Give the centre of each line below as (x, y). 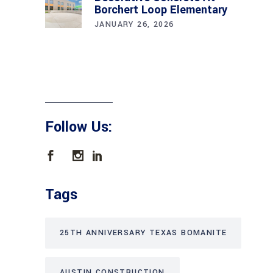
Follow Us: (79, 127)
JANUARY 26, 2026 (134, 24)
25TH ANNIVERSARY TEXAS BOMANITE (144, 232)
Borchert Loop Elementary (161, 9)
